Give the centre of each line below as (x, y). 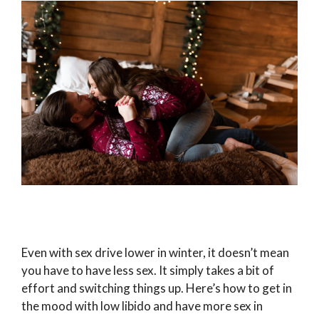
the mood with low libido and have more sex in (142, 306)
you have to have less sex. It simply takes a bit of (148, 271)
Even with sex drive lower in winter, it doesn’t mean (155, 253)
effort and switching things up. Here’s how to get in (157, 288)
